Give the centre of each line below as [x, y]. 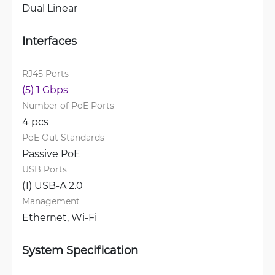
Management [51, 201]
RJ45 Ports [45, 73]
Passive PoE [51, 153]
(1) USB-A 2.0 [52, 185]
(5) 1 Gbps [45, 89]
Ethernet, [47, 217]
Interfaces [49, 41]
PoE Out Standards [63, 137]
